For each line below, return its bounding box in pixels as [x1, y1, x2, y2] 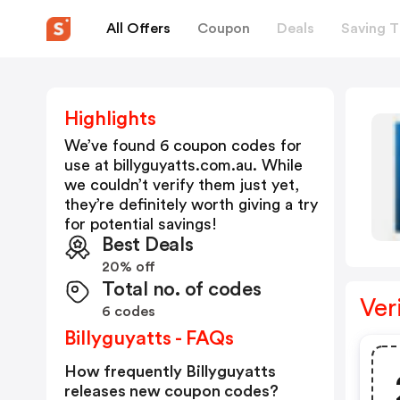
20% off [102, 260, 155, 274]
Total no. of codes [102, 279, 262, 299]
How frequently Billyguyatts [64, 363, 276, 379]
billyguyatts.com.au [113, 157, 253, 173]
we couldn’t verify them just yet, [64, 177, 299, 193]
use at [64, 157, 113, 173]
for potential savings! [64, 216, 217, 232]
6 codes [102, 304, 155, 319]
